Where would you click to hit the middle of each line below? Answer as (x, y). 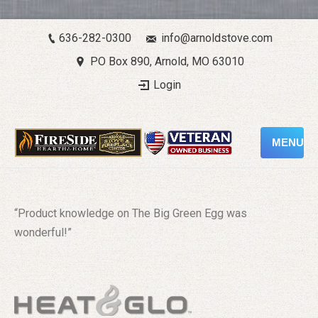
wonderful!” (43, 232)
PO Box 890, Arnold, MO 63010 (167, 61)
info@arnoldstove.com (216, 38)
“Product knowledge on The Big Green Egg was (131, 213)
